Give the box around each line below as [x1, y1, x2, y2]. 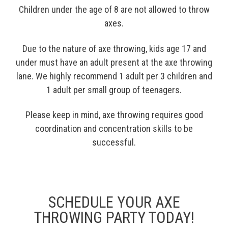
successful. [92, 137, 136, 148]
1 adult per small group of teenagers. [46, 84, 182, 95]
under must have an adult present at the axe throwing [16, 56, 212, 68]
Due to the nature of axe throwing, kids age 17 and [22, 43, 206, 54]
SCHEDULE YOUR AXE [48, 193, 180, 211]
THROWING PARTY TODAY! [34, 208, 194, 226]
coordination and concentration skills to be [35, 123, 193, 134]
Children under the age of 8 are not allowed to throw [18, 4, 210, 15]
